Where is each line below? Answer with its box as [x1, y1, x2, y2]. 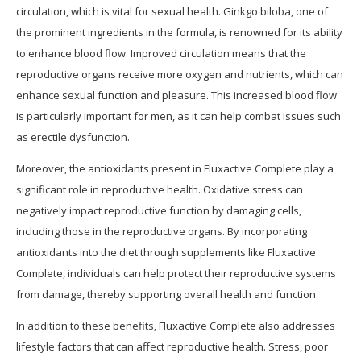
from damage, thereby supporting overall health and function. [16, 287, 318, 302]
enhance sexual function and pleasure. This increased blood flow [16, 88, 337, 103]
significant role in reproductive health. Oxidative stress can [16, 182, 303, 197]
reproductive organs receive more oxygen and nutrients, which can [16, 67, 343, 82]
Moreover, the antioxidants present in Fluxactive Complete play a [16, 161, 334, 176]
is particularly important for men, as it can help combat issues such [16, 109, 341, 124]
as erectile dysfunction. [16, 130, 130, 145]
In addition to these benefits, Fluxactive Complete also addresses [16, 318, 335, 334]
